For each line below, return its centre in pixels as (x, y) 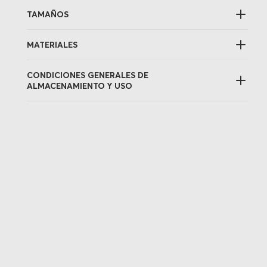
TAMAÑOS (48, 14)
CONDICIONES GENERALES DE (88, 75)
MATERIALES (52, 45)
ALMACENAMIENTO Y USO (80, 86)
